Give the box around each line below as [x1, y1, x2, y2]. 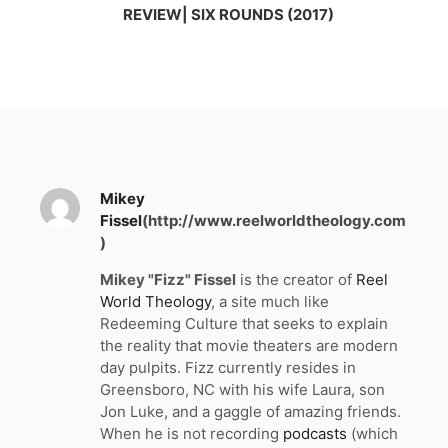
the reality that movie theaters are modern [100, 335, 398, 355]
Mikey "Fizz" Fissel [100, 269, 236, 289]
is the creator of [236, 269, 356, 289]
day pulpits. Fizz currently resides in [100, 357, 356, 377]
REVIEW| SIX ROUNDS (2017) [123, 4, 335, 24]
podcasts [283, 423, 347, 443]
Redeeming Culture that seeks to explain [100, 313, 388, 333]
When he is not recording [100, 423, 283, 443]
